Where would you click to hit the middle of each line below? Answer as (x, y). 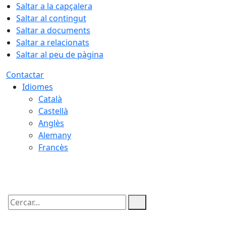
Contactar (25, 75)
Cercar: (19, 211)
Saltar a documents (53, 30)
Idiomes (38, 87)
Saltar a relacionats (53, 42)
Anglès (51, 123)
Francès (53, 147)
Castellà (53, 111)
